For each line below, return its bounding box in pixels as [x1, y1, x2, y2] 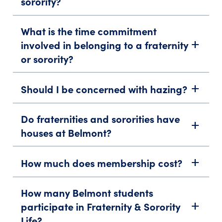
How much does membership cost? [21, 155, 183, 169]
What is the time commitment [21, 24, 157, 38]
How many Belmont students [21, 185, 154, 200]
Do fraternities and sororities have [21, 111, 180, 126]
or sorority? [21, 52, 74, 66]
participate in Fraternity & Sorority [21, 199, 181, 214]
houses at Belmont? [21, 125, 112, 140]
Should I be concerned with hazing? [21, 81, 188, 96]
